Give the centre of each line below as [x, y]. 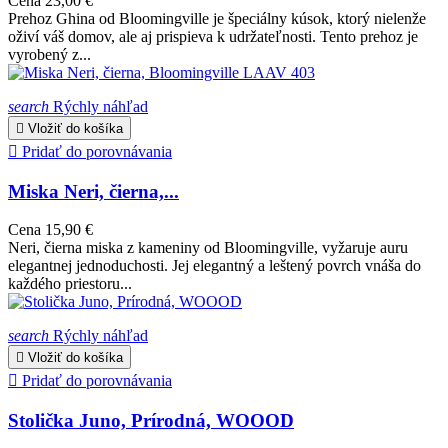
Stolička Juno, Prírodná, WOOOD [151, 421]
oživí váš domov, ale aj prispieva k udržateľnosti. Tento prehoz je [213, 36]
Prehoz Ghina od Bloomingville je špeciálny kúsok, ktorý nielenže [217, 18]
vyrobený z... [49, 54]
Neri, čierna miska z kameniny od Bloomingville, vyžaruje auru [208, 248]
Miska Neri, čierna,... [93, 191]
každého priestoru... [70, 284]
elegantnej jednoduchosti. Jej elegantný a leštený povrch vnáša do [214, 266]
